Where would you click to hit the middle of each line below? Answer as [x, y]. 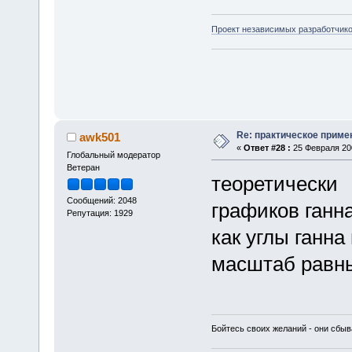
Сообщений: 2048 [101, 201]
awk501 [100, 137]
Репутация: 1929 [99, 213]
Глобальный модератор [113, 154]
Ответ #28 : [267, 147]
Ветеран [83, 167]
